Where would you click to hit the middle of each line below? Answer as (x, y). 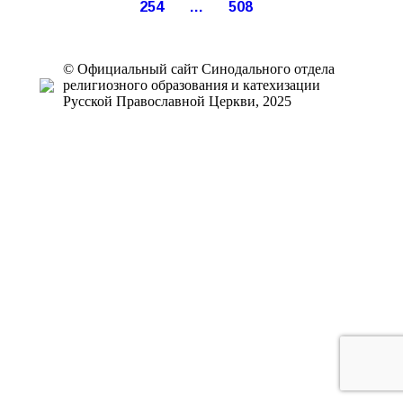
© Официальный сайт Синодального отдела (199, 69)
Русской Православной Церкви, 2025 (177, 101)
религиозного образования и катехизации (192, 85)
